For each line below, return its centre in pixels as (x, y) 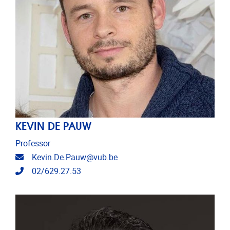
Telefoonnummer (54, 170)
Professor (33, 143)
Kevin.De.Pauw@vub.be (75, 157)
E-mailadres (44, 157)
